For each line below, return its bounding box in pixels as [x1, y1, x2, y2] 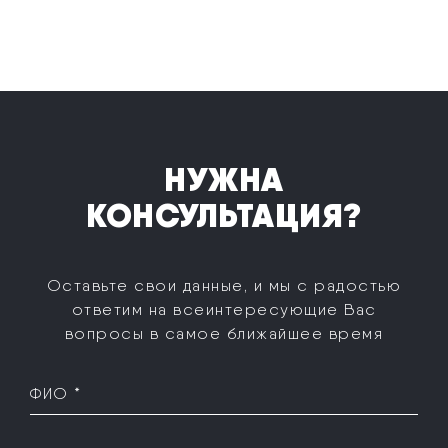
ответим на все [71, 299, 206, 319]
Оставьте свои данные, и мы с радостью [46, 275, 402, 295]
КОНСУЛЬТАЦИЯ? [86, 193, 362, 236]
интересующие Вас [205, 299, 377, 319]
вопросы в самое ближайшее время [64, 323, 384, 343]
